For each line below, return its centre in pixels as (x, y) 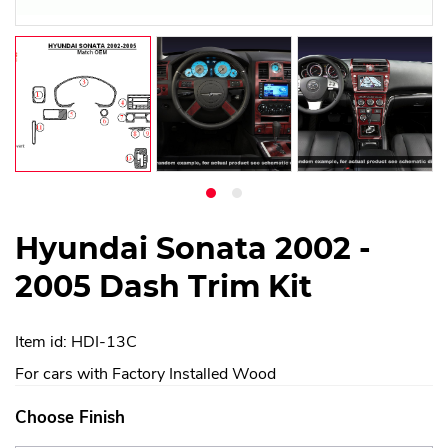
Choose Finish (70, 417)
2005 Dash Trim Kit (163, 287)
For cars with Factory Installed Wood (145, 374)
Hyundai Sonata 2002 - (193, 249)
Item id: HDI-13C (76, 342)
